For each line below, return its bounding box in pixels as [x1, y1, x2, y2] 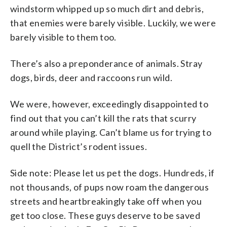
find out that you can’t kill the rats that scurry [10, 112, 197, 124]
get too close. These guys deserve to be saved [10, 209, 200, 221]
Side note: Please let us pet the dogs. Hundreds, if [10, 167, 215, 178]
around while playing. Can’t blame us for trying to [10, 126, 211, 138]
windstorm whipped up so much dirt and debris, [10, 3, 204, 14]
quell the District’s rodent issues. [10, 140, 147, 152]
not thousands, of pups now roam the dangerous [10, 181, 209, 193]
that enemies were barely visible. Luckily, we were [10, 17, 216, 28]
